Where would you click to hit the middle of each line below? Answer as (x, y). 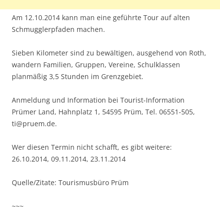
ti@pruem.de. (34, 123)
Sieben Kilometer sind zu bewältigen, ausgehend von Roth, (109, 53)
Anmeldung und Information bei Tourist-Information (98, 100)
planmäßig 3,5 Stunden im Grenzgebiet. (78, 76)
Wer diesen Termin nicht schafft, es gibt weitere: (92, 147)
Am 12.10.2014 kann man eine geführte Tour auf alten (101, 17)
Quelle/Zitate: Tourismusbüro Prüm (70, 182)
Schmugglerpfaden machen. (58, 29)
